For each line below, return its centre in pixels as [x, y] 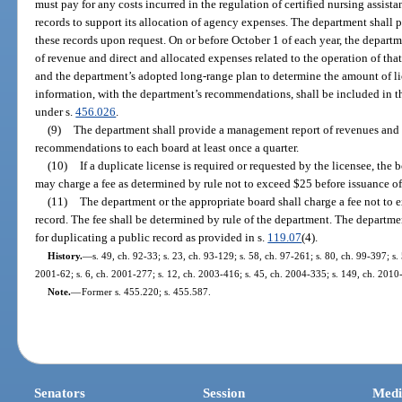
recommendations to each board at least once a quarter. [167, 147]
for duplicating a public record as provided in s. [152, 237]
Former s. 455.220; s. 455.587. [146, 291]
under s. [56, 111]
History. [65, 255]
